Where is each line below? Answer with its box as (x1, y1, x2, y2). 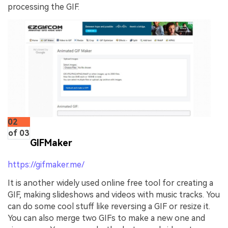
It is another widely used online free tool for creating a (8, 178, 213, 188)
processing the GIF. (8, 2, 79, 12)
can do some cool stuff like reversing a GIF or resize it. (8, 201, 210, 211)
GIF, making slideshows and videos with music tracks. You (8, 189, 220, 199)
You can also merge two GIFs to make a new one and (8, 213, 205, 223)
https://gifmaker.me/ (8, 159, 84, 169)
